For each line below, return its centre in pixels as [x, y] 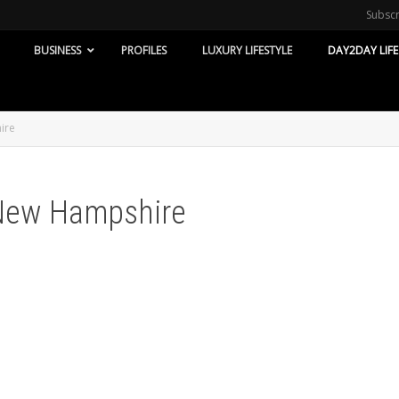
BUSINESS [57, 50]
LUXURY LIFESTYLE [247, 50]
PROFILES [144, 50]
